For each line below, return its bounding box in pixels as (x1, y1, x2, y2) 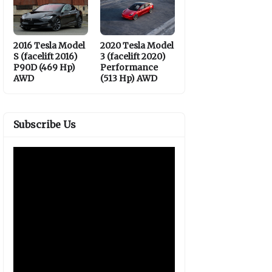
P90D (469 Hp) (13, 62, 75, 73)
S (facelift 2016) (13, 51, 78, 62)
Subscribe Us (13, 118, 76, 131)
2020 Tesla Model (100, 40, 174, 51)
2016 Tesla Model (13, 40, 85, 51)
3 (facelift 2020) (100, 51, 166, 62)
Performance (100, 62, 158, 73)
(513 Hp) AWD (100, 73, 157, 84)
